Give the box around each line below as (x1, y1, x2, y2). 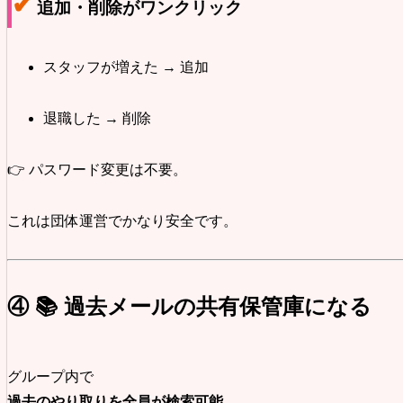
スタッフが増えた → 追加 (43, 59, 209, 76)
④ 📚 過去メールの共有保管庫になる (7, 294, 372, 319)
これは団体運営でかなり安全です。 (7, 212, 237, 228)
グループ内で (7, 369, 94, 385)
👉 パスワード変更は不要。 (7, 161, 187, 177)
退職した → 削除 (43, 111, 151, 127)
